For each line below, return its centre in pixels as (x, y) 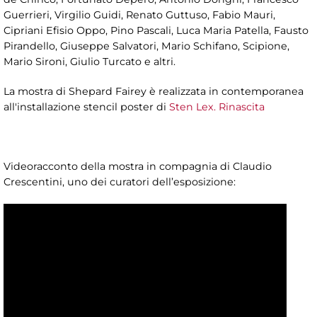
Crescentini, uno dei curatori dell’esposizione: (120, 182)
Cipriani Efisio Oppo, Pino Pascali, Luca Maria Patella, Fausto (156, 31)
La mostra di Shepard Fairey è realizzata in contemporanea (154, 92)
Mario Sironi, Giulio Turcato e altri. (90, 62)
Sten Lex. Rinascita (217, 107)
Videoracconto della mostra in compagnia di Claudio (138, 167)
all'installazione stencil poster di (86, 107)
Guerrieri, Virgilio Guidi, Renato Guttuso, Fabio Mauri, (139, 15)
